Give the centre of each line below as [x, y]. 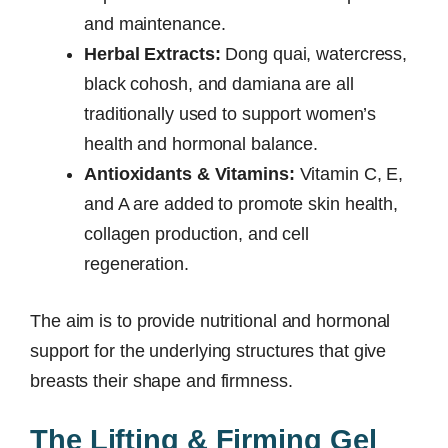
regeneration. [136, 263]
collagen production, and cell [197, 233]
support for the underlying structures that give [208, 350]
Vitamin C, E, [349, 173]
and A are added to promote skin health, [241, 203]
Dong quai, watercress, [314, 53]
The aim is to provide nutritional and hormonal [210, 320]
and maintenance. [155, 23]
